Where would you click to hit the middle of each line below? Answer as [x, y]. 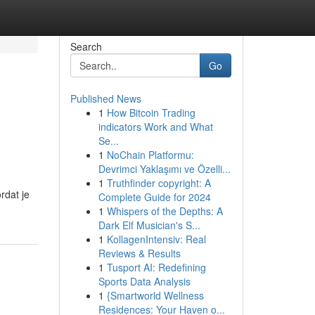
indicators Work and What [155, 127]
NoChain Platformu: [150, 155]
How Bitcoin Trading [151, 112]
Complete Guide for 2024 [154, 197]
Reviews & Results [139, 253]
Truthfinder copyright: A [159, 183]
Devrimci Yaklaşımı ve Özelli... [164, 169]
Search [86, 46]
